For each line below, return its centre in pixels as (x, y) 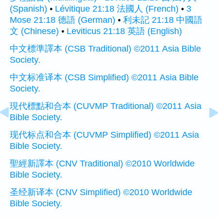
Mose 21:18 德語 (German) (63, 20)
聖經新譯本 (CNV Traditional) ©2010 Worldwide (102, 164)
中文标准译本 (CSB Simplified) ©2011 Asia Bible (104, 78)
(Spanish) (28, 9)
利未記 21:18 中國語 (163, 20)
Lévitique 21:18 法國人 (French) (117, 9)
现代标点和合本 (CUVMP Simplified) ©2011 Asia (104, 135)
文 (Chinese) (34, 31)
